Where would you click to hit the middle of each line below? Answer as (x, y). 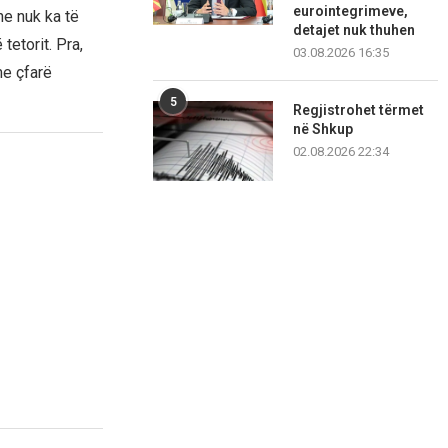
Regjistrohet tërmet (359, 110)
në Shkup (323, 129)
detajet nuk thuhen (354, 30)
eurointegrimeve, (351, 11)
